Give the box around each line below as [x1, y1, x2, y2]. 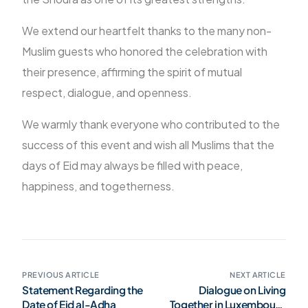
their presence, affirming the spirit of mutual [22, 65, 243, 79]
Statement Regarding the [22, 283, 143, 296]
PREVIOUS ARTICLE [22, 270, 100, 279]
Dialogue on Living [199, 283, 286, 296]
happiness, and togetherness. [22, 179, 175, 193]
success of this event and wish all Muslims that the [22, 137, 275, 152]
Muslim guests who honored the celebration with [22, 44, 268, 58]
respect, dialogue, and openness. [22, 85, 192, 100]
